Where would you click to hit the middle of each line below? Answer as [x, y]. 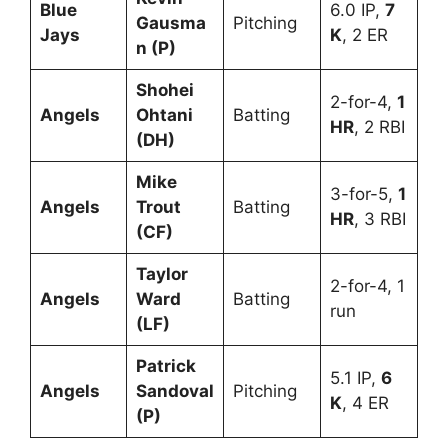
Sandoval [174, 391]
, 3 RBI [379, 219]
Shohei [164, 90]
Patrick [165, 366]
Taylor [161, 274]
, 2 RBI [379, 127]
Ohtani [164, 115]
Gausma [170, 23]
